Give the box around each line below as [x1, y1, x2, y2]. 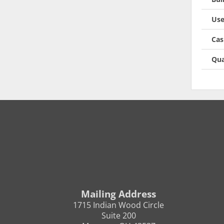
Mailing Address [81, 187, 156, 200]
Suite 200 [101, 209, 136, 221]
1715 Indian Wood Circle [73, 199, 164, 210]
